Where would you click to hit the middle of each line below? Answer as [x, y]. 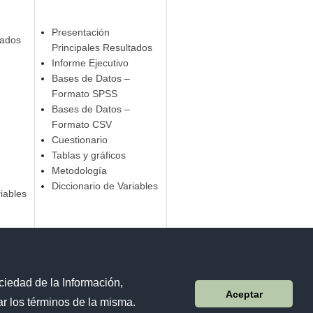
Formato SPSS [84, 94]
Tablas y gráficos [88, 155]
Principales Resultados [102, 48]
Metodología [79, 171]
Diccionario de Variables [104, 186]
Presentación [80, 32]
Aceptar [244, 294]
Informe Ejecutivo [90, 63]
